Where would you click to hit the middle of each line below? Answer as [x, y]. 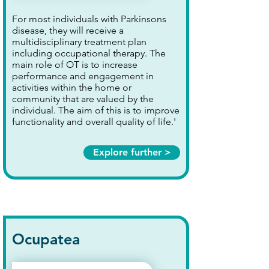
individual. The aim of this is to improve [96, 110]
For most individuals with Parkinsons [89, 19]
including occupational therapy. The [89, 53]
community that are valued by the [83, 99]
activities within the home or [72, 87]
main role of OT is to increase [75, 65]
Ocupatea [46, 239]
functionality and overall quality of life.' [94, 122]
